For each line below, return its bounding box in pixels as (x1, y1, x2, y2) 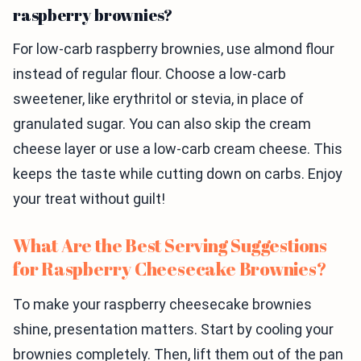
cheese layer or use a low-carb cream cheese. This (13, 140, 342, 158)
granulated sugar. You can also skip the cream (13, 115, 311, 133)
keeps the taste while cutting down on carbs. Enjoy (13, 165, 342, 183)
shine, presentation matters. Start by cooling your (13, 321, 334, 338)
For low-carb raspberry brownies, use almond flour (13, 40, 334, 58)
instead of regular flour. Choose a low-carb (13, 65, 286, 83)
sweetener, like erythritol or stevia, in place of (13, 90, 304, 108)
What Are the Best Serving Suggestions (13, 234, 327, 258)
